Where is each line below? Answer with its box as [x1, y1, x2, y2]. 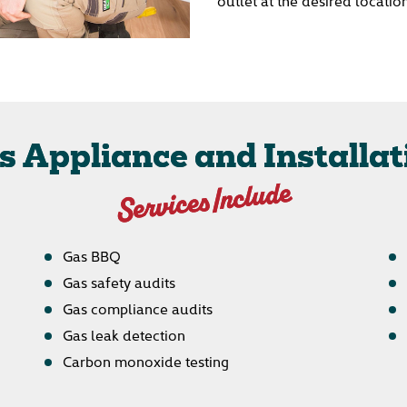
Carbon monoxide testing [62, 351, 229, 372]
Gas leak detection [62, 324, 185, 345]
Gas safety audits [62, 272, 175, 293]
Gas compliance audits [62, 298, 213, 319]
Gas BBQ [62, 245, 121, 266]
